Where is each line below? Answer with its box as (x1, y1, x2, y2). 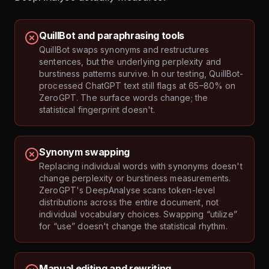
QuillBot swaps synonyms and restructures (39, 44, 210, 55)
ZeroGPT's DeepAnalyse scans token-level (39, 185, 216, 196)
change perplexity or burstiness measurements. (39, 173, 231, 184)
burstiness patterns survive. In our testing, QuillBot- (39, 68, 244, 79)
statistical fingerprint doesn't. (39, 104, 156, 115)
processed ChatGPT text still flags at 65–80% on (39, 80, 236, 91)
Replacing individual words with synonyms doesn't (39, 161, 243, 172)
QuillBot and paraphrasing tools (39, 29, 185, 42)
